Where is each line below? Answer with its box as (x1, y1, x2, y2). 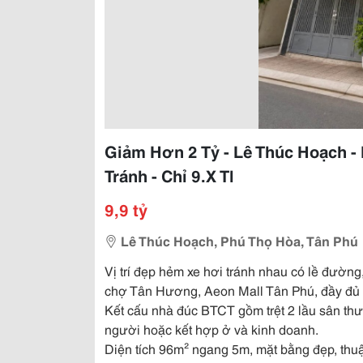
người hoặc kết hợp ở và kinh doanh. (105, 319, 318, 338)
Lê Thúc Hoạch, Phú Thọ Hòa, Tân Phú (121, 231, 358, 250)
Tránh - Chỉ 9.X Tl (105, 164, 234, 186)
